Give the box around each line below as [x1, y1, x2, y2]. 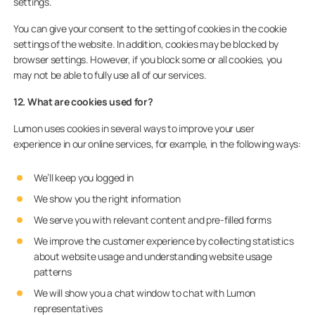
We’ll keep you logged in [33, 171, 134, 184]
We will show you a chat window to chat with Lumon [33, 286, 256, 300]
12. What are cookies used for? [13, 95, 153, 108]
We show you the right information [33, 192, 181, 205]
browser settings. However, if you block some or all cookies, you [13, 53, 282, 66]
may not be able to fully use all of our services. [13, 68, 207, 82]
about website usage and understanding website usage [33, 250, 272, 263]
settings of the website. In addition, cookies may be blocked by [13, 37, 278, 51]
